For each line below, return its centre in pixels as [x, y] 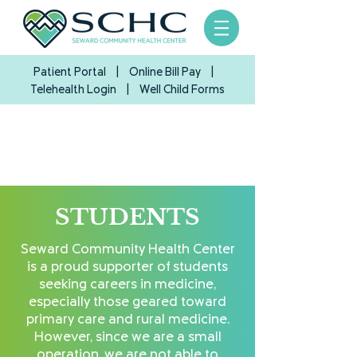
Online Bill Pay [165, 73]
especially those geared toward [127, 302]
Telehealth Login [73, 90]
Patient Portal [69, 73]
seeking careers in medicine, [127, 284]
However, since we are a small [127, 337]
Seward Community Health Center [127, 249]
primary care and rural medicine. [127, 320]
